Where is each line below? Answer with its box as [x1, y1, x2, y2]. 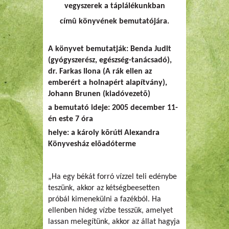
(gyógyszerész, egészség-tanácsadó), [48, 56, 172, 64]
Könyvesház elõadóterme [48, 140, 136, 148]
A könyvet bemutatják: [48, 45, 128, 53]
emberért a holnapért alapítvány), [48, 79, 167, 87]
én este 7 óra [48, 115, 93, 123]
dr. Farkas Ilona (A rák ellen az [48, 67, 152, 76]
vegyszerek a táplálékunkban [64, 2, 165, 10]
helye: [48, 129, 69, 137]
